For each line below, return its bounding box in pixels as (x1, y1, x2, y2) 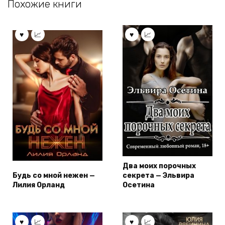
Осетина (123, 181, 155, 190)
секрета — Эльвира (123, 171, 194, 180)
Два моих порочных (123, 162, 196, 171)
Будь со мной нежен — (13, 171, 95, 180)
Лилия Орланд (13, 181, 65, 190)
